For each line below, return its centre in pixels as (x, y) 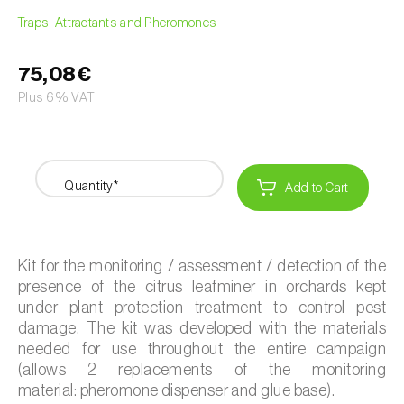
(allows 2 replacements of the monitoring (202, 369)
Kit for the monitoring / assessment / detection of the (202, 266)
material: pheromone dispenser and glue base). (177, 390)
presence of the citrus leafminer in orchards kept (202, 286)
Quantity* (91, 185)
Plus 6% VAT (56, 97)
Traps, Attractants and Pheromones (118, 23)
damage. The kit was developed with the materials (202, 328)
